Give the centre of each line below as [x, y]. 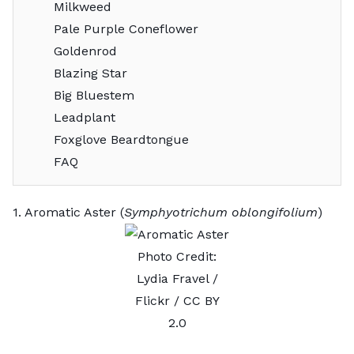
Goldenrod [85, 51]
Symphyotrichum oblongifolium [221, 212]
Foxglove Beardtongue [121, 139]
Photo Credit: [177, 256]
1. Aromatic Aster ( [68, 212]
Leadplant [84, 117]
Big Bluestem [94, 95]
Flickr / [159, 300]
